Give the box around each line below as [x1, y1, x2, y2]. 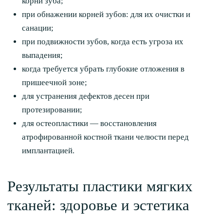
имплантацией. [22, 146, 76, 155]
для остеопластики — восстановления [22, 119, 157, 128]
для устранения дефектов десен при [22, 91, 149, 101]
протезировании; [22, 105, 82, 114]
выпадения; [22, 51, 63, 60]
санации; [22, 23, 54, 33]
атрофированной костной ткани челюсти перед [22, 132, 189, 142]
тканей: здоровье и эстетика [7, 197, 189, 214]
